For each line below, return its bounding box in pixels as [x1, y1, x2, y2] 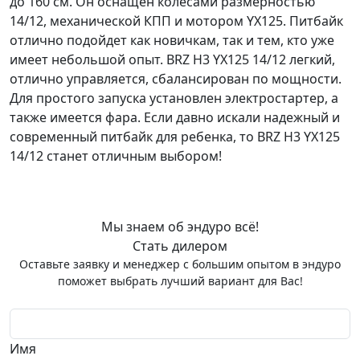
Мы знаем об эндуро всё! [101, 217, 259, 235]
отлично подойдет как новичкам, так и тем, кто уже [10, 31, 334, 49]
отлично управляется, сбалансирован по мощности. [10, 69, 342, 88]
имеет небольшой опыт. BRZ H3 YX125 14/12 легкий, [10, 50, 335, 68]
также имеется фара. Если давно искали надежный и [10, 108, 340, 126]
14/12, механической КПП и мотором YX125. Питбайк [10, 11, 343, 30]
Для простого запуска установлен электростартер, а [10, 88, 338, 107]
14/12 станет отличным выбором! [10, 146, 222, 165]
